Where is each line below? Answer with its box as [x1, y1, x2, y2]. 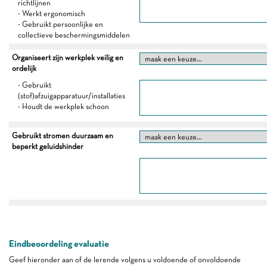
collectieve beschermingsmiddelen [18, 30, 130, 39]
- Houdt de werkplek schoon [18, 102, 109, 111]
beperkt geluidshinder [12, 142, 83, 151]
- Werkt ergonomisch [18, 9, 85, 18]
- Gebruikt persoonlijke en [18, 20, 103, 29]
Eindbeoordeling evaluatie [9, 238, 109, 249]
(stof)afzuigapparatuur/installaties [18, 91, 125, 100]
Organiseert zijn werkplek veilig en [12, 53, 123, 62]
